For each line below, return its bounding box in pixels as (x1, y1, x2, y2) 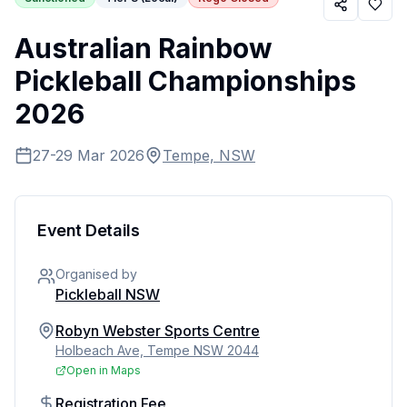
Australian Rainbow (15, 32, 273, 65)
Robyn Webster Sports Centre (55, 322, 260, 340)
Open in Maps (66, 363, 141, 377)
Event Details (37, 221, 140, 240)
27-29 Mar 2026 (33, 146, 144, 164)
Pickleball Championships (15, 65, 356, 97)
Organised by (55, 266, 137, 282)
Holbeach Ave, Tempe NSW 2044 (55, 342, 259, 358)
